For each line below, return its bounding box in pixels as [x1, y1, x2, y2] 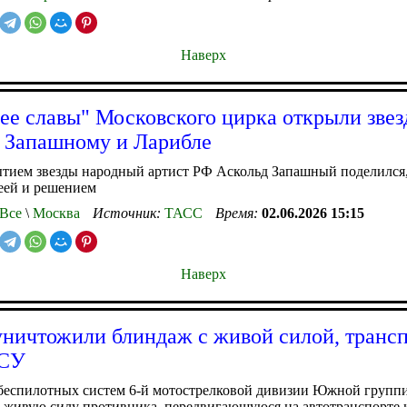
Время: [215, 204, 262, 221]
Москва [29, 204, 80, 221]
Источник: [93, 204, 164, 221]
